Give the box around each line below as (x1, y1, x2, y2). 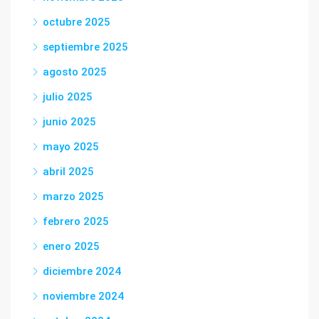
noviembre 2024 (43, 290, 124, 303)
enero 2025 (43, 240, 100, 253)
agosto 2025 (43, 66, 107, 78)
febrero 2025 (43, 215, 109, 228)
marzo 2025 (43, 190, 104, 203)
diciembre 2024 (43, 265, 121, 278)
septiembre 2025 (43, 41, 128, 53)
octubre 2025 (43, 16, 110, 28)
